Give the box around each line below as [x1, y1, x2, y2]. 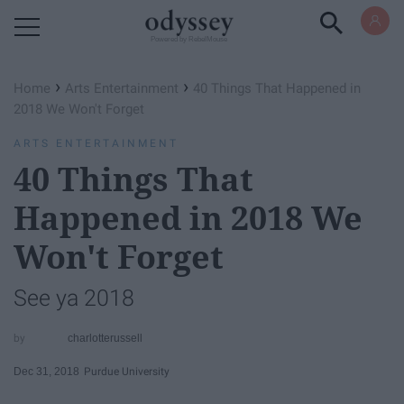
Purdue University [84, 364, 170, 378]
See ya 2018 [14, 285, 134, 311]
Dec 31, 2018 [14, 364, 79, 378]
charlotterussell [68, 331, 143, 344]
